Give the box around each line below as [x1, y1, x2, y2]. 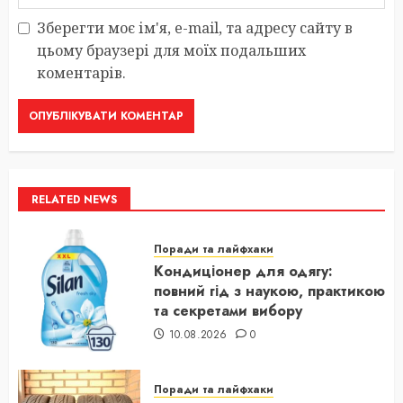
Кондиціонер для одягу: [154, 260, 333, 282]
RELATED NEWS [31, 191, 117, 208]
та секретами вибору [154, 300, 302, 321]
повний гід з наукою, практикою [154, 280, 385, 301]
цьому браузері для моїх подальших [37, 40, 306, 60]
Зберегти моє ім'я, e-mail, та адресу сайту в [37, 17, 353, 38]
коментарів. [37, 62, 126, 83]
